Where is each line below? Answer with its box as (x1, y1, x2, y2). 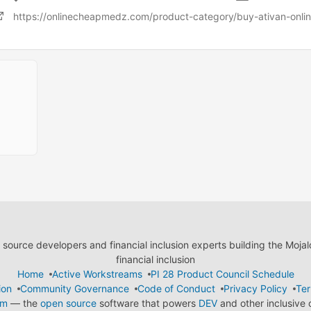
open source (40, 297, 96, 309)
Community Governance (19, 283, 129, 294)
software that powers (96, 297, 199, 309)
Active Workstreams (51, 268, 142, 280)
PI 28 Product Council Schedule (150, 268, 294, 280)
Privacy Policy (223, 283, 287, 294)
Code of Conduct (137, 283, 215, 294)
